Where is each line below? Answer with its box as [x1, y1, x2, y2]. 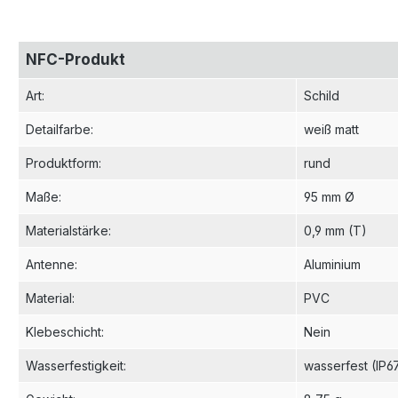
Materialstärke [26, 222, 108, 238]
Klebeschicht [26, 323, 101, 339]
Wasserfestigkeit [26, 357, 123, 373]
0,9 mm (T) [304, 222, 367, 238]
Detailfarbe [26, 121, 91, 137]
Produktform [26, 155, 99, 171]
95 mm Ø [304, 188, 354, 204]
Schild [304, 87, 339, 103]
